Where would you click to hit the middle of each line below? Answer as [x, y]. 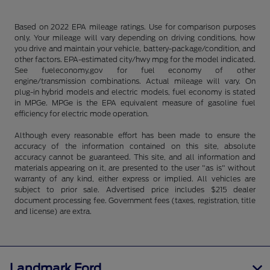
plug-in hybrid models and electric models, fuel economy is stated [135, 92]
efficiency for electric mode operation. [81, 113]
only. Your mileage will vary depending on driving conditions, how [135, 37]
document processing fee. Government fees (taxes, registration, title [135, 200]
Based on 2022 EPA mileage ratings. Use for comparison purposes [135, 27]
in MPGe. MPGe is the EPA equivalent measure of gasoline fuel [135, 102]
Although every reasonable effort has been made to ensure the [135, 135]
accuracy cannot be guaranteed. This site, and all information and [135, 157]
